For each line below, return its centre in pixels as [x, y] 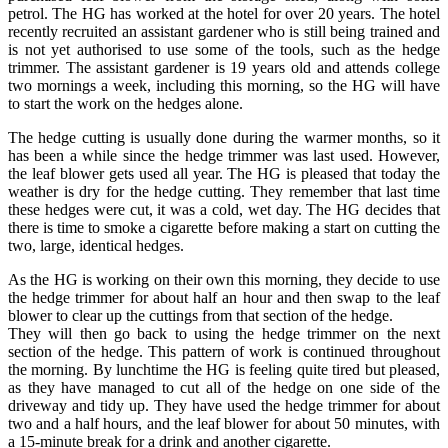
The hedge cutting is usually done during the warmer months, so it [224, 137]
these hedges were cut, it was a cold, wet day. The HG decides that [224, 209]
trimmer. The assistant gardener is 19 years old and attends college [224, 67]
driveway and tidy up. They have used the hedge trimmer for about [224, 405]
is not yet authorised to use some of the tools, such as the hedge [224, 49]
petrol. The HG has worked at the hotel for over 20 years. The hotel [224, 13]
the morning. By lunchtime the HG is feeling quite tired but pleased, [224, 369]
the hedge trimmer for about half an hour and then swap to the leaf [224, 297]
